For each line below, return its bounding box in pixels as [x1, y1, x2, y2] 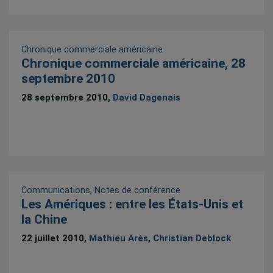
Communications [21, 185, 91, 196]
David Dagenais [113, 92, 181, 104]
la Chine [21, 212, 68, 227]
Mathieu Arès [89, 233, 149, 244]
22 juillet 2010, [21, 233, 90, 244]
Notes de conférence [94, 185, 181, 196]
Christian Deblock [153, 233, 232, 244]
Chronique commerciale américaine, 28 [21, 55, 246, 71]
